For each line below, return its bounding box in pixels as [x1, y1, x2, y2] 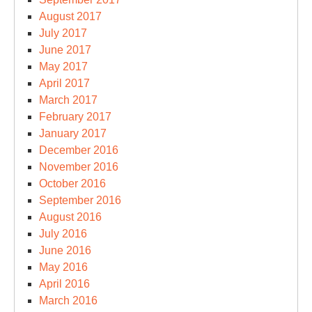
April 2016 [39, 278, 90, 290]
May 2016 [39, 261, 88, 273]
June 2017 [39, 44, 91, 56]
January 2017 [39, 127, 107, 139]
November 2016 [39, 161, 118, 173]
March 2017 [39, 94, 97, 106]
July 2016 [39, 228, 87, 240]
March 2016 [39, 295, 97, 306]
